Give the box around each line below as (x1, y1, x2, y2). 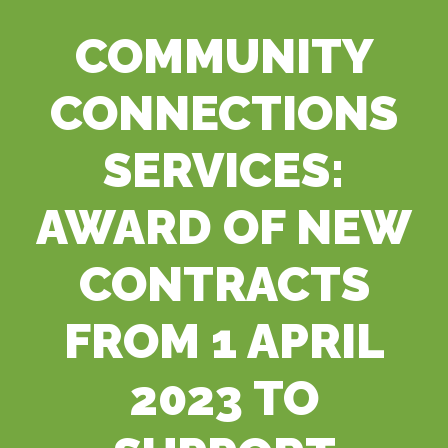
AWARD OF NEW (36, 199, 412, 255)
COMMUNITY (74, 28, 374, 84)
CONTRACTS (78, 256, 370, 312)
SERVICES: (103, 142, 345, 198)
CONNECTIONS (50, 85, 398, 141)
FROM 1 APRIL (63, 313, 385, 369)
